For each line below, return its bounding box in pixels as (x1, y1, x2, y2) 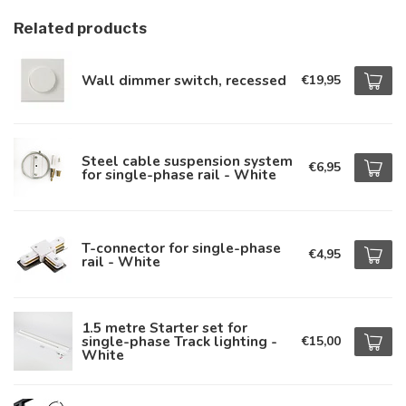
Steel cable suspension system (82, 150, 293, 170)
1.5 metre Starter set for (82, 318, 247, 337)
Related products (14, 19, 147, 37)
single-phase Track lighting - (82, 332, 277, 351)
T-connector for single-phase (82, 237, 281, 257)
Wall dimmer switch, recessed (82, 71, 286, 90)
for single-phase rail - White (82, 164, 276, 184)
